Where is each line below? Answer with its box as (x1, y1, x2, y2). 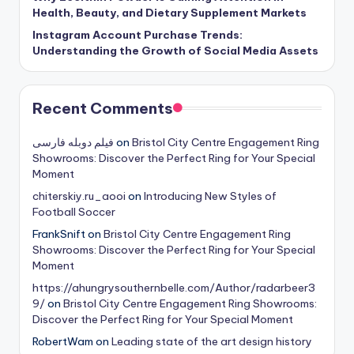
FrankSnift (32, 226, 85, 241)
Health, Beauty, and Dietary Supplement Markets (32, 5, 307, 20)
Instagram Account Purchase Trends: (32, 27, 243, 42)
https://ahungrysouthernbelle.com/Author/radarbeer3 (32, 280, 315, 295)
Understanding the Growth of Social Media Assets (32, 43, 318, 58)
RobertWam (32, 333, 93, 348)
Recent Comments (32, 98, 173, 118)
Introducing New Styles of (144, 188, 277, 203)
